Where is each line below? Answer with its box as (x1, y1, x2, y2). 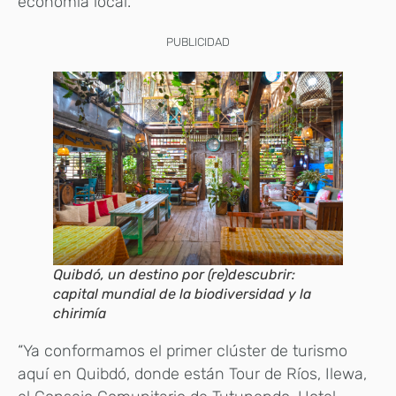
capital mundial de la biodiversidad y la (53, 286, 311, 303)
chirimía (53, 305, 106, 323)
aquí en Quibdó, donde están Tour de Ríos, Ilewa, (18, 364, 367, 385)
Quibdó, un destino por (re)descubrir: (53, 266, 295, 284)
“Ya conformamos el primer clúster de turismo (18, 341, 347, 362)
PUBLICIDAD (166, 35, 230, 49)
